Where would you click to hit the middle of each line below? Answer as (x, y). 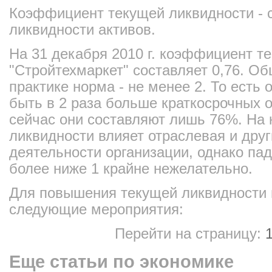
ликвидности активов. (82, 29)
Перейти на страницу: (190, 233)
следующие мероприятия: (96, 209)
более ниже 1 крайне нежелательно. (131, 168)
